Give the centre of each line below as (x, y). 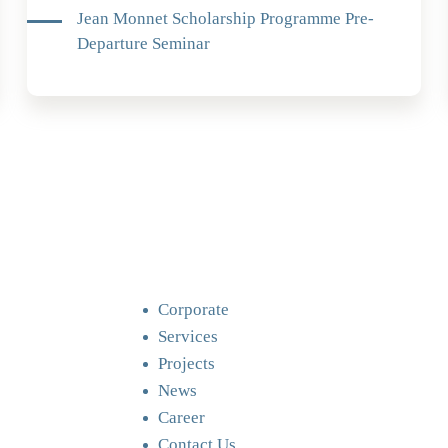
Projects (186, 364)
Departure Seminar (144, 44)
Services (188, 337)
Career (181, 418)
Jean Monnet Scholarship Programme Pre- (226, 19)
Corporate (193, 310)
